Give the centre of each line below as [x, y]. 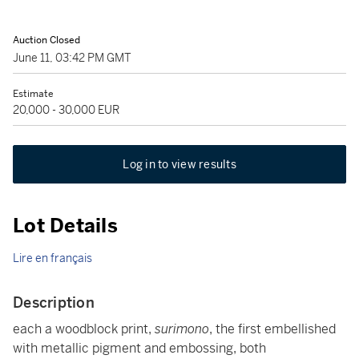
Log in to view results [179, 164]
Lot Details [65, 226]
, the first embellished [272, 329]
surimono [182, 329]
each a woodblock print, [84, 329]
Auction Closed [46, 40]
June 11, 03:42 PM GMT [72, 58]
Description [54, 303]
